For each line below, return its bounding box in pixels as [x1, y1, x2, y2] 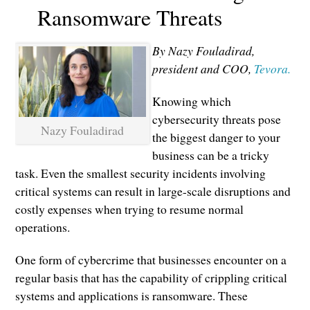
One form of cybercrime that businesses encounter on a [15, 251, 287, 268]
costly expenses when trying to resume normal [15, 200, 244, 217]
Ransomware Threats [37, 3, 223, 33]
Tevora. [253, 60, 291, 77]
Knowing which [152, 92, 231, 109]
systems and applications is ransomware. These [15, 287, 248, 304]
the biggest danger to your [152, 128, 280, 145]
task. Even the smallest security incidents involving [15, 164, 266, 181]
